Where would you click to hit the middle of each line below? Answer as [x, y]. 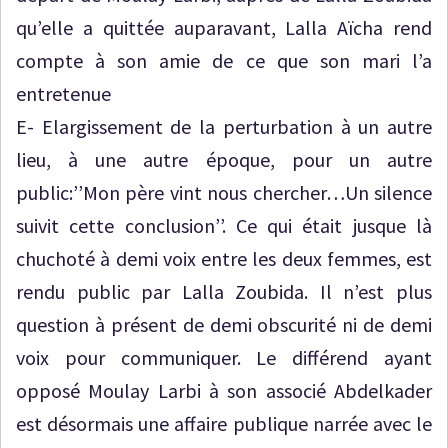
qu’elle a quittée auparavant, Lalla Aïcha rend [224, 27]
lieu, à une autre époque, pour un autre [224, 159]
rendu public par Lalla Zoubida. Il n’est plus [224, 291]
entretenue [63, 93]
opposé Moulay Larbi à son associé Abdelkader [224, 390]
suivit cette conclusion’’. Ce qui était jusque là [224, 225]
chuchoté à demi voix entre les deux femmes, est [224, 258]
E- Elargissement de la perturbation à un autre [224, 126]
